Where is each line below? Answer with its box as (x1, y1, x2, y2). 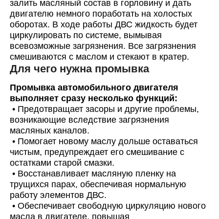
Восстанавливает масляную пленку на (18, 169, 176, 178)
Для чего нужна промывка (10, 63, 149, 75)
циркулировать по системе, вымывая (10, 30, 162, 40)
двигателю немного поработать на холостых (10, 9, 192, 19)
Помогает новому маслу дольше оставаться (18, 136, 198, 146)
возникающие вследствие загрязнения (10, 115, 169, 125)
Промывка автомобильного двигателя (10, 83, 178, 92)
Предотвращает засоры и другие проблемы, (18, 104, 199, 114)
